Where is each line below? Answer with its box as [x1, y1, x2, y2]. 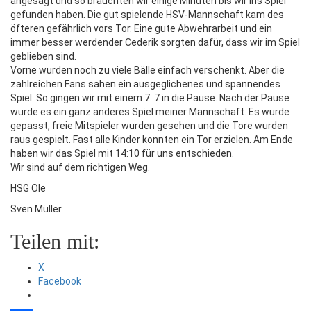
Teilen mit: [10, 229, 99, 253]
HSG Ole [10, 182, 46, 194]
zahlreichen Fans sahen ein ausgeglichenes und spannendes [10, 78, 280, 90]
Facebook [38, 275, 81, 287]
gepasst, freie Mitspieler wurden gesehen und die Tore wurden [10, 119, 288, 131]
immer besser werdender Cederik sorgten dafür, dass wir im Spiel [10, 36, 300, 48]
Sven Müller [10, 203, 62, 215]
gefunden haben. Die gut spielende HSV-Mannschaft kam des [10, 8, 284, 20]
